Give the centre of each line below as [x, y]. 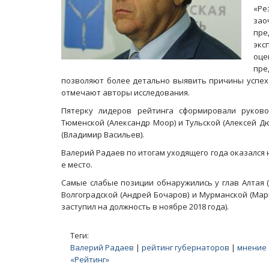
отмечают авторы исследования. [125, 92]
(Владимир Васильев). [103, 134]
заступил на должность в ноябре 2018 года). [145, 207]
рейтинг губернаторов [186, 247]
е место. [77, 165]
